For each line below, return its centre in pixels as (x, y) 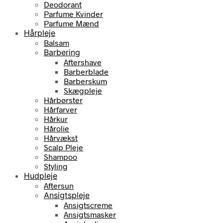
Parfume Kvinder (73, 13)
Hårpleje (40, 33)
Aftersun (59, 185)
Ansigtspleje (67, 195)
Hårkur (56, 118)
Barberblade (86, 71)
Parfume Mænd (71, 23)
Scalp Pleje (63, 147)
